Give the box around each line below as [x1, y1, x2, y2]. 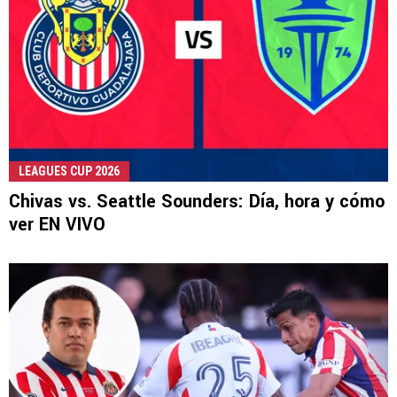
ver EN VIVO [9, 211, 105, 237]
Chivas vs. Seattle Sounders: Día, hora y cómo [9, 188, 385, 214]
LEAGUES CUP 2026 [19, 163, 120, 178]
